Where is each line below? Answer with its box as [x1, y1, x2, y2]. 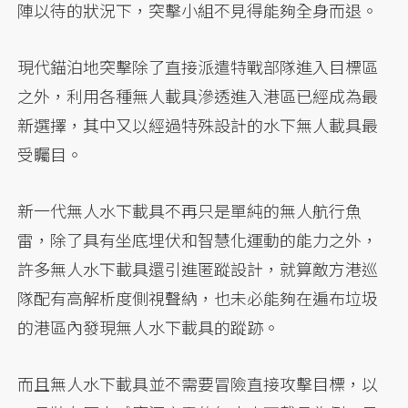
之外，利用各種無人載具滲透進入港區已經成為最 [17, 83, 379, 107]
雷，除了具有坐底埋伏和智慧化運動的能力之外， [17, 227, 379, 251]
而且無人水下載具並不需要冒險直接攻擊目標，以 [17, 371, 379, 395]
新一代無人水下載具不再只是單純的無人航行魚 [17, 198, 362, 222]
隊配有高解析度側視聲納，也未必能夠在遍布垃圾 [17, 285, 379, 310]
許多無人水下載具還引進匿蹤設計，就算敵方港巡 [17, 256, 379, 280]
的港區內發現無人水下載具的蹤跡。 [17, 314, 280, 339]
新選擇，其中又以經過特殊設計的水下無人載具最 [17, 112, 379, 137]
